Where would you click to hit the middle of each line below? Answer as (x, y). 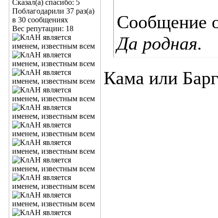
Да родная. (160, 43)
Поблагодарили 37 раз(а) (53, 11)
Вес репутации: (39, 28)
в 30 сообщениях (40, 20)
